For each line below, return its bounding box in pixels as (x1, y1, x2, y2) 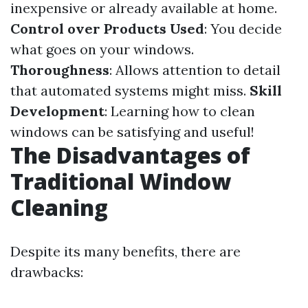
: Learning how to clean (104, 102, 255, 120)
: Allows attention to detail (109, 61, 280, 78)
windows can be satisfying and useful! (10, 123, 254, 140)
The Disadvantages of (10, 140, 250, 170)
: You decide (204, 20, 282, 37)
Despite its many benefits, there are (10, 243, 241, 260)
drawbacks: (10, 263, 83, 280)
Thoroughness (10, 61, 109, 78)
